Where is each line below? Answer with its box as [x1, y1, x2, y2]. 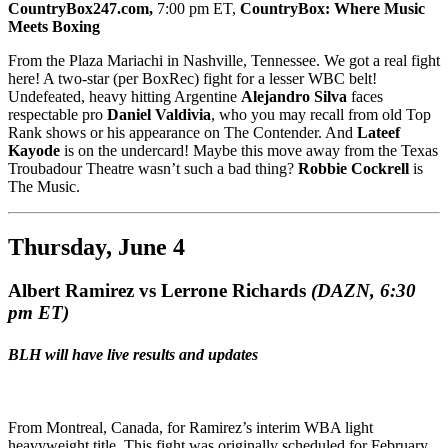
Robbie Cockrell [298, 159, 409, 177]
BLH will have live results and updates [8, 345, 258, 363]
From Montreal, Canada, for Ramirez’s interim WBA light [8, 418, 373, 436]
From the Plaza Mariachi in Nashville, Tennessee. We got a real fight [8, 51, 440, 69]
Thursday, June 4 [8, 233, 185, 260]
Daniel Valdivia [107, 105, 211, 123]
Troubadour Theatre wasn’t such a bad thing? [8, 159, 298, 177]
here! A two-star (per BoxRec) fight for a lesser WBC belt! [8, 69, 377, 87]
